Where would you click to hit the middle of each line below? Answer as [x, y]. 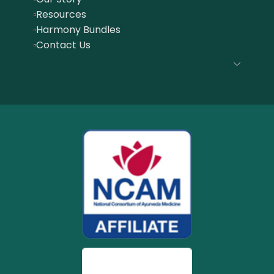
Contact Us [63, 45]
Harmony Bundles [78, 30]
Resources [61, 15]
